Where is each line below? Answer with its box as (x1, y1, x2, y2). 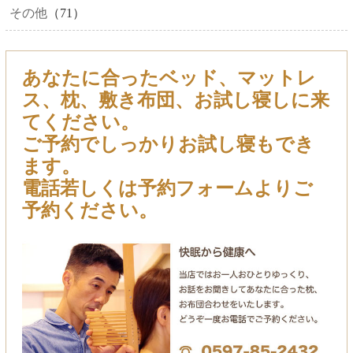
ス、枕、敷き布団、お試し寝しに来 (21, 90, 329, 111)
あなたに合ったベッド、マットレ (21, 68, 316, 89)
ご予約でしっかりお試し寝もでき (21, 134, 314, 155)
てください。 (21, 112, 139, 133)
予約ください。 (21, 200, 158, 221)
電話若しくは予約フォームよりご (21, 178, 313, 199)
